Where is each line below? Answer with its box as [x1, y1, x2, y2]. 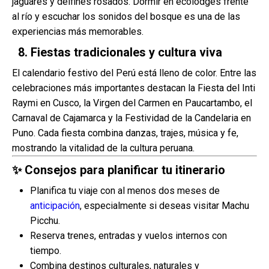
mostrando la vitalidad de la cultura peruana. [12, 142, 195, 154]
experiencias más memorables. [12, 26, 144, 37]
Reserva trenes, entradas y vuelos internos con [30, 230, 227, 241]
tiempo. [30, 245, 61, 256]
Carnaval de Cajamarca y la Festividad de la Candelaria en [12, 112, 251, 124]
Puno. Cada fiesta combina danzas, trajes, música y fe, [12, 127, 238, 139]
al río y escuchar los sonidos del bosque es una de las [12, 11, 240, 22]
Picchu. [30, 215, 60, 226]
